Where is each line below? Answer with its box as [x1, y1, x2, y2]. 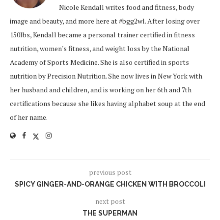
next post [95, 196, 125, 206]
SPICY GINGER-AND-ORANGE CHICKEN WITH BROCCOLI [14, 180, 206, 188]
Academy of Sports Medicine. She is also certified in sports [10, 57, 189, 67]
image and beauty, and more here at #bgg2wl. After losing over [10, 16, 200, 26]
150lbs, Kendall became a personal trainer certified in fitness [10, 29, 195, 39]
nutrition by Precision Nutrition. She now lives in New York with [10, 71, 202, 81]
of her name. [10, 112, 48, 122]
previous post [88, 167, 132, 177]
